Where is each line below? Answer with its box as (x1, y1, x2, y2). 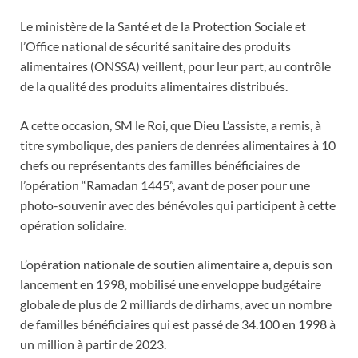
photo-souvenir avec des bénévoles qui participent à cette (20, 197, 336, 213)
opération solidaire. (20, 217, 126, 233)
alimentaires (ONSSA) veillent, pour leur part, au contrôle (20, 58, 331, 74)
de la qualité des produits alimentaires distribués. (20, 78, 288, 94)
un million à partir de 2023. (20, 336, 166, 352)
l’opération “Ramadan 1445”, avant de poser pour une (20, 177, 310, 193)
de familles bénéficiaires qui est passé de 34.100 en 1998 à (20, 316, 336, 332)
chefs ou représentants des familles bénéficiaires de (20, 157, 300, 173)
